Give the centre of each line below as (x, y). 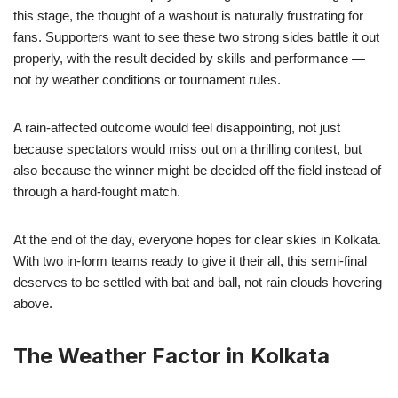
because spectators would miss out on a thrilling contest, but (187, 148)
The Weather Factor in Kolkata (171, 355)
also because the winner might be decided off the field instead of (197, 170)
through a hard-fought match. (97, 191)
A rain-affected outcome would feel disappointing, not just (177, 127)
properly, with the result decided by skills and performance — (189, 58)
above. (33, 303)
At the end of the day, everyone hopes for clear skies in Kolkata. (197, 239)
